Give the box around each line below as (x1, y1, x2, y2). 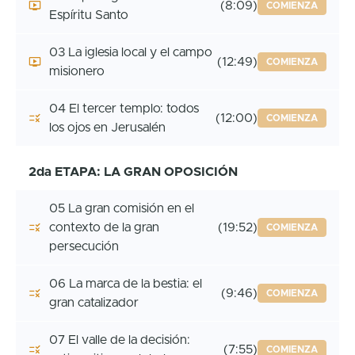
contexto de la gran (49, 220, 159, 234)
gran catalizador (49, 296, 139, 309)
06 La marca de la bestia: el (49, 277, 202, 290)
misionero (49, 64, 105, 78)
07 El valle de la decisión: (49, 333, 190, 346)
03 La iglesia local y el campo (49, 45, 212, 59)
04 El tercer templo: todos (49, 101, 199, 115)
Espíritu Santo (49, 8, 128, 21)
